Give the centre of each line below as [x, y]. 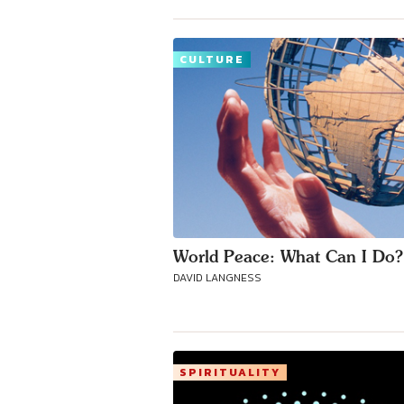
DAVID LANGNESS [217, 278]
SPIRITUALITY [230, 372]
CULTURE [212, 60]
